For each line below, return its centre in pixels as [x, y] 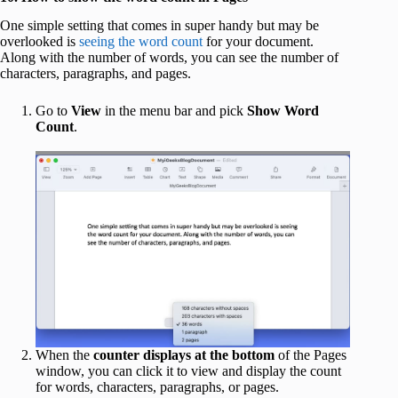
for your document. [258, 42]
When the [64, 354]
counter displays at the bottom [184, 354]
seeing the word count [141, 42]
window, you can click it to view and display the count [188, 370]
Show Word [283, 111]
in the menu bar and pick [174, 111]
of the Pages [310, 354]
